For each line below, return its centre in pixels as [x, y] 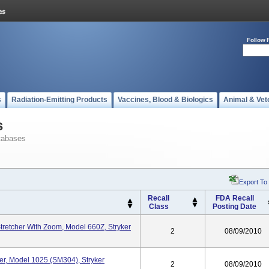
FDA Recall [234, 198]
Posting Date [234, 207]
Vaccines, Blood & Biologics [165, 100]
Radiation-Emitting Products [59, 100]
